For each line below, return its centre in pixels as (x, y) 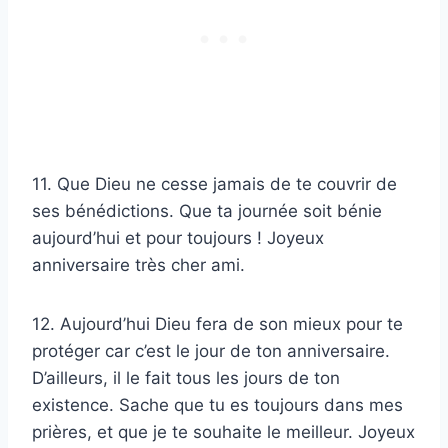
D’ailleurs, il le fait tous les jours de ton (186, 378)
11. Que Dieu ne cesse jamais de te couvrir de (214, 184)
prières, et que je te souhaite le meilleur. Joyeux (223, 432)
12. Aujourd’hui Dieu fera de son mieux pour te (217, 324)
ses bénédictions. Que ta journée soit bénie (207, 211)
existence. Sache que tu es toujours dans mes (217, 405)
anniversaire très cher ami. (138, 265)
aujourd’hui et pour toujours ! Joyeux (178, 238)
